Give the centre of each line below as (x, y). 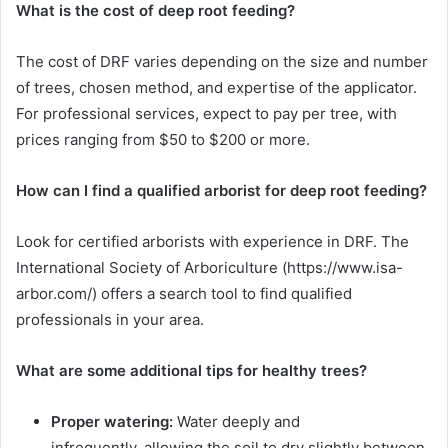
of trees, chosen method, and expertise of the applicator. (216, 88)
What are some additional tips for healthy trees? (191, 371)
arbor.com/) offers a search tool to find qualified (184, 294)
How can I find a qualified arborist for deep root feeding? (221, 191)
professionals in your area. (110, 320)
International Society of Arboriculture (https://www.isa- (209, 268)
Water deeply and (236, 422)
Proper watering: (112, 422)
